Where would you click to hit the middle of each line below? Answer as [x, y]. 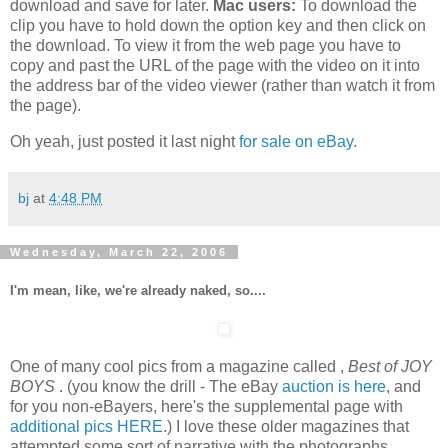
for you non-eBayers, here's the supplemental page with [206, 407]
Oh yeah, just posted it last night [122, 141]
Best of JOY [390, 367]
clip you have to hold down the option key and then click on [218, 26]
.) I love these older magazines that [286, 427]
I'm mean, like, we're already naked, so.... [138, 290]
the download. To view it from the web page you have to [205, 46]
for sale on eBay [294, 141]
